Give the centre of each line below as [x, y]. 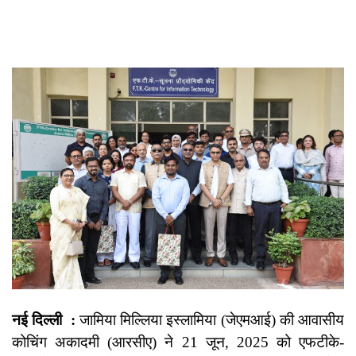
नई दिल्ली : [44, 320]
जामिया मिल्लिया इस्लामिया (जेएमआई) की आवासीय [210, 320]
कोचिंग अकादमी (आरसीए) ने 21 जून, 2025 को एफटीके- [178, 342]
